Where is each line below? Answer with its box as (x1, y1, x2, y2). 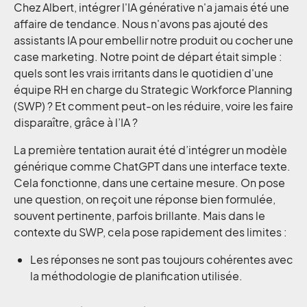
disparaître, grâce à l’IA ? (14, 115, 138, 130)
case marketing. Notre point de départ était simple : (14, 49, 282, 64)
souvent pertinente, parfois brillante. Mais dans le (14, 208, 265, 223)
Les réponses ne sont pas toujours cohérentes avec (30, 252, 293, 267)
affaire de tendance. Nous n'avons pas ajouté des (14, 16, 268, 31)
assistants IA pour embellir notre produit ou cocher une (14, 33, 293, 47)
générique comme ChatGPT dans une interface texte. (14, 159, 291, 173)
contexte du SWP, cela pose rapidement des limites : (14, 225, 287, 239)
